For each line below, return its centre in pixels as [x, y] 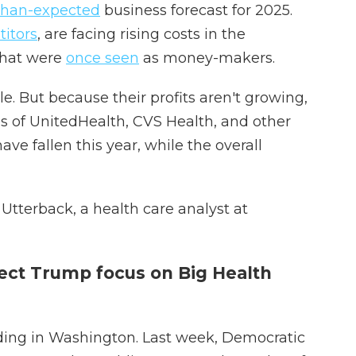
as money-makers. [207, 58]
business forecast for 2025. [196, 10]
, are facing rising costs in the [141, 34]
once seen [103, 58]
